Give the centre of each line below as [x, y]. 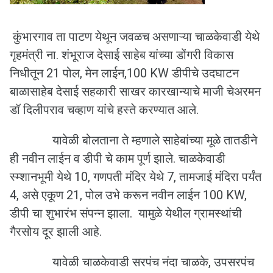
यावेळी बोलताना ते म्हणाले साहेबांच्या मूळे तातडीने [133, 140]
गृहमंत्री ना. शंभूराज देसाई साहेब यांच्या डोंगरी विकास [122, 55]
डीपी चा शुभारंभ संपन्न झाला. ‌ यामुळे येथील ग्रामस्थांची [126, 213]
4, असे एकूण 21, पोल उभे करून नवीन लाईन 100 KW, [128, 195]
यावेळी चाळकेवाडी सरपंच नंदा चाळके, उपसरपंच [132, 262]
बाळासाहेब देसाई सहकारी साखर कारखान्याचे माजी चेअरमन [135, 91]
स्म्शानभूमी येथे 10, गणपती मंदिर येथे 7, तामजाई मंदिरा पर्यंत [136, 177]
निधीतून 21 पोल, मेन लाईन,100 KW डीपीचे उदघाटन [124, 73]
